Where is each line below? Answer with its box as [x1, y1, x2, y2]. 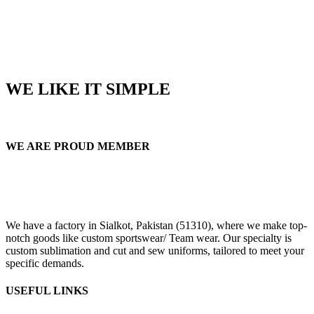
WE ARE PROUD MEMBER [6, 140, 150, 153]
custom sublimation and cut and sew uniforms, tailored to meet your [6, 244, 304, 257]
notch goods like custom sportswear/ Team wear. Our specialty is [6, 231, 292, 244]
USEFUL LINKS [6, 285, 88, 297]
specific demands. [6, 257, 84, 269]
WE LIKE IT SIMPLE [6, 80, 170, 99]
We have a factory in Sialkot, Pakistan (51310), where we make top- [6, 219, 307, 231]
